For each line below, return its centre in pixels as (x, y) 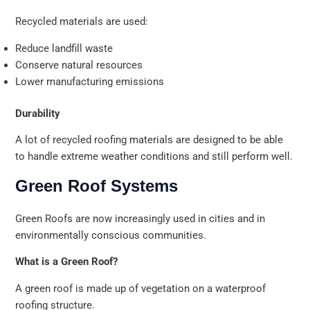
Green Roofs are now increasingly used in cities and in (140, 218)
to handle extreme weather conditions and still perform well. (154, 157)
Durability (38, 113)
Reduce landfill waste (64, 48)
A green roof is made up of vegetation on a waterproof (141, 288)
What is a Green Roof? (67, 262)
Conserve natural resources (79, 65)
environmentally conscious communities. (111, 235)
